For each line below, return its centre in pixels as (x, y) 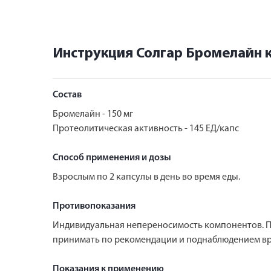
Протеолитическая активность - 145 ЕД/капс (146, 129)
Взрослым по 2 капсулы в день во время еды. (146, 177)
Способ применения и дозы (112, 158)
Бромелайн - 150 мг (93, 114)
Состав (67, 95)
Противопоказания (94, 206)
